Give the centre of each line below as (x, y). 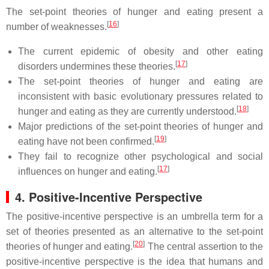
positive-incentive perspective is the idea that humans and (134, 261)
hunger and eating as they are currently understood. (127, 111)
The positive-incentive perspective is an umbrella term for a (134, 216)
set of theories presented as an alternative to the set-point (134, 231)
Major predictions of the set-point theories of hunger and (141, 126)
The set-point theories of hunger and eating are (141, 81)
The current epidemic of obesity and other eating (141, 51)
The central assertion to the (204, 246)
